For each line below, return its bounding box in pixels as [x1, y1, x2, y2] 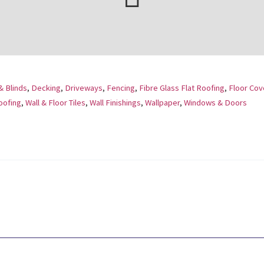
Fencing [107, 82, 135, 94]
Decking [31, 82, 61, 94]
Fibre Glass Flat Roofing [139, 82, 225, 94]
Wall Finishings [90, 97, 141, 108]
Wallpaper [145, 97, 180, 108]
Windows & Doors [184, 97, 247, 108]
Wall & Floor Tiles [25, 97, 85, 108]
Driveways [65, 82, 103, 94]
